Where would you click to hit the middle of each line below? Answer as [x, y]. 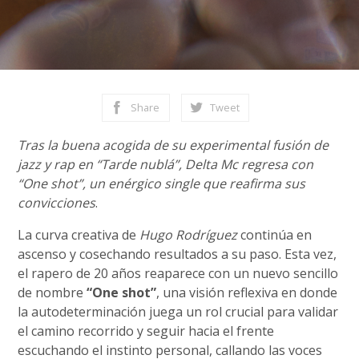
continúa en [275, 235]
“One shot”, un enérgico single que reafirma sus [162, 184]
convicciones [57, 203]
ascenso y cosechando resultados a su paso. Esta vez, [177, 254]
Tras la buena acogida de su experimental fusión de [173, 145]
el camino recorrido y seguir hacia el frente [146, 331]
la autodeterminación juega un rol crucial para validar [178, 312]
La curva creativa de [79, 235]
